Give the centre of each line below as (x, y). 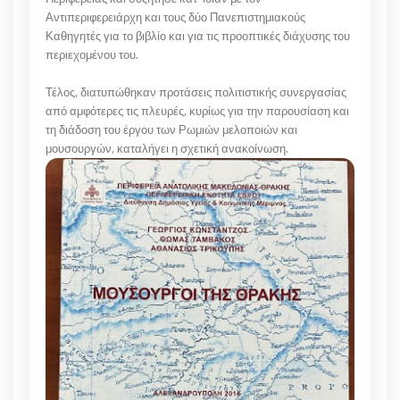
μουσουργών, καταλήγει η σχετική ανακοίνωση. (168, 148)
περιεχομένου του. (93, 54)
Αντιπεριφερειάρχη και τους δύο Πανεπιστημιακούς (175, 17)
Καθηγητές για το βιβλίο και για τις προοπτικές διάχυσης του (198, 36)
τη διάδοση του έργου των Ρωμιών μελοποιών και (171, 129)
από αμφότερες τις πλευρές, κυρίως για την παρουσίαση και (197, 111)
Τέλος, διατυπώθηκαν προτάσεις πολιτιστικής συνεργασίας (196, 92)
